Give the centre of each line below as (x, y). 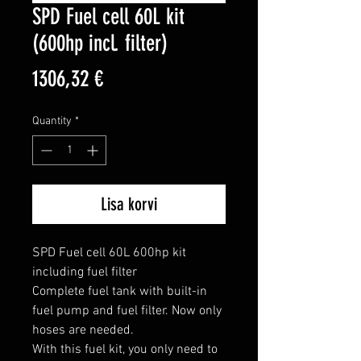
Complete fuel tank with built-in (120, 292)
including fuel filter (85, 273)
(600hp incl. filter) (100, 44)
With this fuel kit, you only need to (125, 350)
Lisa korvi (129, 205)
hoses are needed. (83, 331)
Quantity (52, 122)
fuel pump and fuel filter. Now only (127, 311)
